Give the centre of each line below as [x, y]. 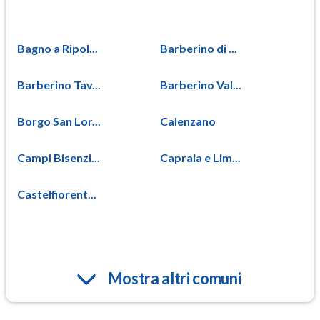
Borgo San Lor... [59, 121]
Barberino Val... [201, 84]
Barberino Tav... [59, 84]
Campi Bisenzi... [59, 157]
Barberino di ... [199, 48]
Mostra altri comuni [174, 278]
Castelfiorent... [57, 194]
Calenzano [188, 121]
